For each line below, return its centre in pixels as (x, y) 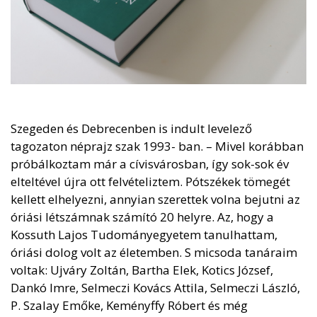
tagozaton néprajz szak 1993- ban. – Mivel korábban (157, 146)
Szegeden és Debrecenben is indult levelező (131, 128)
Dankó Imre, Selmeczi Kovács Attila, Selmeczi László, (155, 287)
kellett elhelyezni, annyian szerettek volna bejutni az (155, 199)
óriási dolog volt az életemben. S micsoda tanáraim (154, 252)
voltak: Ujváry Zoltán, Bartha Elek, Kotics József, (142, 270)
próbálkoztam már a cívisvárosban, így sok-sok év (150, 163)
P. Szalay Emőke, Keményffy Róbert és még (129, 305)
